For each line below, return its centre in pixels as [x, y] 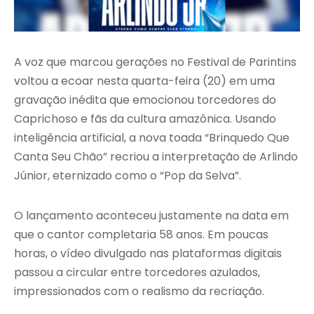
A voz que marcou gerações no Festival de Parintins [155, 62]
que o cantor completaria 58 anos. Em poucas [141, 235]
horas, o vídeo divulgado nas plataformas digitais [148, 254]
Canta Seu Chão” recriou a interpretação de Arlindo [156, 157]
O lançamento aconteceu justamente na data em [151, 216]
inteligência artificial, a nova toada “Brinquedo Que [152, 138]
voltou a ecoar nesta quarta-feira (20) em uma [144, 81]
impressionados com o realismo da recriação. [139, 292]
